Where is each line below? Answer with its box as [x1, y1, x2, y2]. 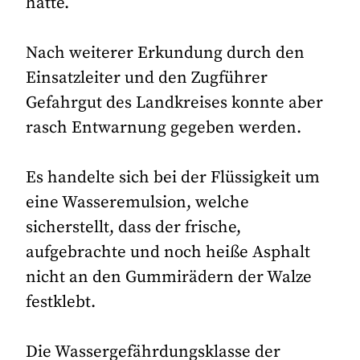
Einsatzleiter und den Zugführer [26, 67, 268, 88]
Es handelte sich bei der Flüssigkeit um [26, 167, 321, 189]
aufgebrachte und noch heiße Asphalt [26, 242, 311, 264]
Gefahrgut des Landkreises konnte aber [26, 92, 324, 113]
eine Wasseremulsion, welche [26, 192, 250, 214]
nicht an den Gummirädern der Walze [26, 267, 313, 288]
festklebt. [26, 292, 96, 313]
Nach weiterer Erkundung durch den [26, 42, 305, 63]
